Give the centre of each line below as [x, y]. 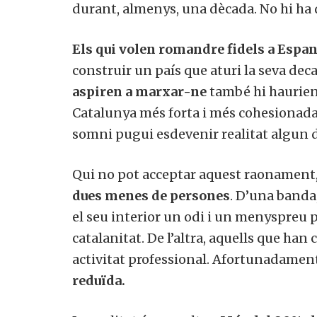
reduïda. [99, 280]
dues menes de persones [151, 195]
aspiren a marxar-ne [139, 91]
